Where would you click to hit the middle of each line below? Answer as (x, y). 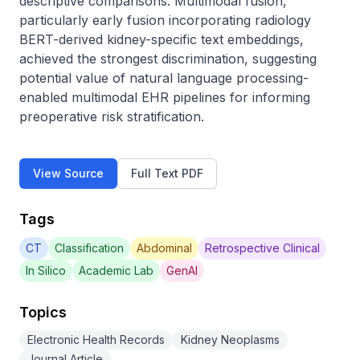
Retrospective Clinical (262, 248)
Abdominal (164, 248)
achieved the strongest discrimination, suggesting (168, 59)
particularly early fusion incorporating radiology (165, 20)
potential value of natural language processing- (164, 78)
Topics (43, 312)
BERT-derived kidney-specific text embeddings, (162, 39)
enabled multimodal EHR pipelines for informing (165, 97)
